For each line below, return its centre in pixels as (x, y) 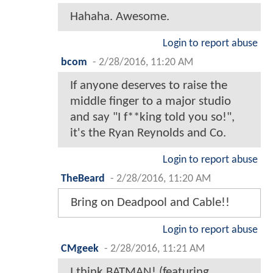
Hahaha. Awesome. (120, 17)
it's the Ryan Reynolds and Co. (148, 133)
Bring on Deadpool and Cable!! (150, 203)
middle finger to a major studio (151, 102)
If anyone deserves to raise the (149, 86)
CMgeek (80, 249)
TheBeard (83, 179)
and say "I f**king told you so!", (152, 118)
